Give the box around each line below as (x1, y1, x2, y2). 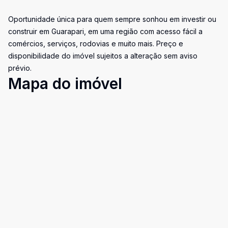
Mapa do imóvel (8, 74, 122, 93)
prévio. (8, 64, 32, 72)
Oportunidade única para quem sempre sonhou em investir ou (8, 15, 216, 23)
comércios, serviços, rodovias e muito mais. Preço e (8, 39, 183, 48)
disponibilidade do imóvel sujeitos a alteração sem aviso (8, 51, 197, 60)
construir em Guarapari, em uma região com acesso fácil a (8, 27, 203, 36)
